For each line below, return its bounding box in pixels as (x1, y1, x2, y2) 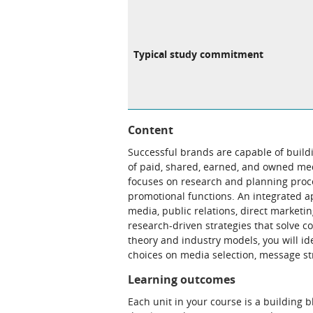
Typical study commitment (133, 48, 263, 61)
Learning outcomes (128, 272, 235, 287)
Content (128, 122, 173, 138)
